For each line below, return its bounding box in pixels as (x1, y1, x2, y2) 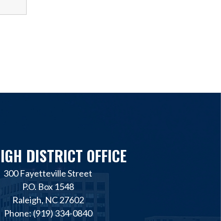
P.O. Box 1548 (22, 181, 74, 192)
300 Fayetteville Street (3, 167, 92, 179)
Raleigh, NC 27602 (12, 194, 84, 205)
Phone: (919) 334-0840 (3, 207, 92, 219)
